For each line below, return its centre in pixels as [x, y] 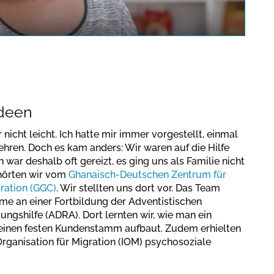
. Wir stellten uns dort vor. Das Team [138, 188]
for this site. [58, 35]
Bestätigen [58, 80]
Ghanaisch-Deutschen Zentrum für [147, 175]
